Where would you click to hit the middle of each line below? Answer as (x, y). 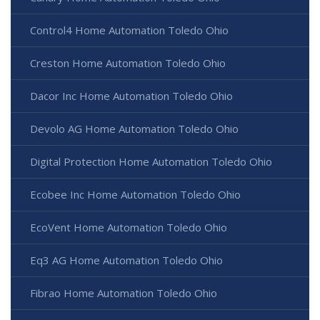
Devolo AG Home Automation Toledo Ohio (134, 129)
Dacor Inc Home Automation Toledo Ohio (131, 96)
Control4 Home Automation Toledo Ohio (129, 30)
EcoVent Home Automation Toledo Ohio (129, 227)
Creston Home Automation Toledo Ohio (128, 63)
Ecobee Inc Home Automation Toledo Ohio (135, 195)
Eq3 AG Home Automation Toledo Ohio (126, 260)
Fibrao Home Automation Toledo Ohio (124, 293)
